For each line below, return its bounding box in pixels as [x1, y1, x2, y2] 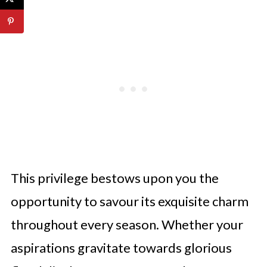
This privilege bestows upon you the [10, 170, 219, 186]
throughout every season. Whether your [10, 216, 243, 232]
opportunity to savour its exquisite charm [10, 193, 249, 209]
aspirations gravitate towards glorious [10, 240, 232, 256]
